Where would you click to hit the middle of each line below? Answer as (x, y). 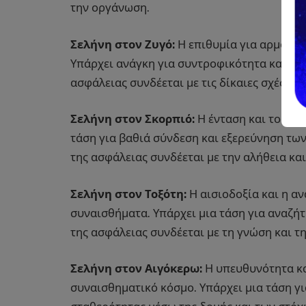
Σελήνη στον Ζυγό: (123, 44)
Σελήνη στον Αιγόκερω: (136, 269)
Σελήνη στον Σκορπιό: (133, 119)
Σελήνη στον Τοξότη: (128, 194)
